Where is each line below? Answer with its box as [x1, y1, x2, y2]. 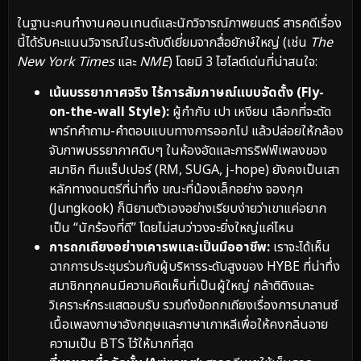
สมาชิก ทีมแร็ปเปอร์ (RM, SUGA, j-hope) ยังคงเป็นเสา [49, 160, 339, 180]
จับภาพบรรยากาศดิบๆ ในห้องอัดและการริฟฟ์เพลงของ [49, 141, 327, 161]
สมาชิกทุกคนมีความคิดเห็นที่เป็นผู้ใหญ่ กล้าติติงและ [49, 276, 313, 297]
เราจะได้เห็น [270, 238, 330, 258]
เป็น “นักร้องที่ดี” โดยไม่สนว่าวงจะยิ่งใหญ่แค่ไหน [49, 218, 294, 239]
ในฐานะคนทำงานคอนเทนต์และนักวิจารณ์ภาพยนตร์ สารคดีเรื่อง [17, 13, 342, 33]
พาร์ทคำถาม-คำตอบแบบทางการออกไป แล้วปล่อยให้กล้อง [49, 122, 343, 142]
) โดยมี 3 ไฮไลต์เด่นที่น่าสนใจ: [168, 52, 317, 72]
